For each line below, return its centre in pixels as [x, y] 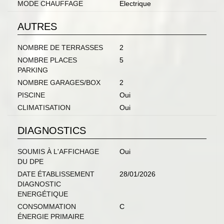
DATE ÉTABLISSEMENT [56, 174]
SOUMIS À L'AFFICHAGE [58, 152]
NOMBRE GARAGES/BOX [59, 83]
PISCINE [31, 95]
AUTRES [37, 27]
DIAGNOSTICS [52, 131]
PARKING [33, 70]
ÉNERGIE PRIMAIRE [51, 217]
